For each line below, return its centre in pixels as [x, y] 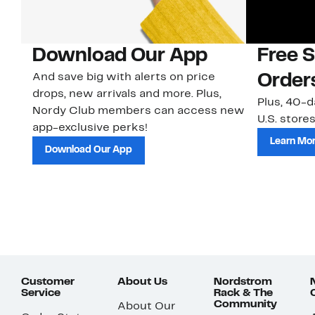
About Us [142, 282]
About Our [147, 307]
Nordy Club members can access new [139, 111]
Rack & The [243, 294]
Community [245, 305]
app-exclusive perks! [90, 128]
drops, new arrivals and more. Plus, [127, 95]
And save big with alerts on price [124, 78]
